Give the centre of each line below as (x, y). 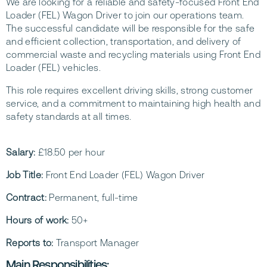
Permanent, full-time (92, 198)
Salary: (21, 152)
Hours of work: (39, 220)
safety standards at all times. (69, 117)
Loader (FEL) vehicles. (54, 68)
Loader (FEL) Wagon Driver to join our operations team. (125, 15)
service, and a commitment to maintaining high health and (133, 103)
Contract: (26, 198)
